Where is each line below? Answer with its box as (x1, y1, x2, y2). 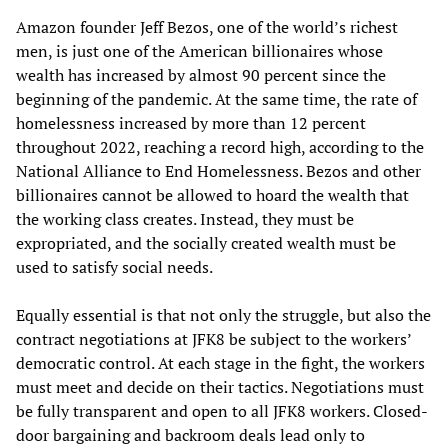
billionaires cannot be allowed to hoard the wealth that (16, 183, 409, 206)
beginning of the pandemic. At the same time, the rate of (16, 87, 417, 110)
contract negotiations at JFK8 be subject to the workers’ (16, 327, 411, 350)
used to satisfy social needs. (16, 255, 213, 278)
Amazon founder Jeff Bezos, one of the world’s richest (16, 15, 398, 38)
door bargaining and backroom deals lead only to (16, 423, 365, 446)
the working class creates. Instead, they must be (16, 207, 354, 230)
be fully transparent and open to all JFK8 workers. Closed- (16, 399, 428, 422)
